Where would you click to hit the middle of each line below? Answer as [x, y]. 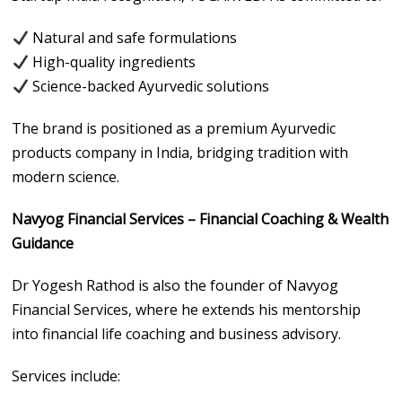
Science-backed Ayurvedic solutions [149, 86]
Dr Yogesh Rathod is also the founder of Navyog [175, 285]
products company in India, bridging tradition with [180, 152]
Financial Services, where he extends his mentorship [187, 309]
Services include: [66, 376]
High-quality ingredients [112, 61]
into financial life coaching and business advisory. [177, 333]
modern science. [66, 176]
